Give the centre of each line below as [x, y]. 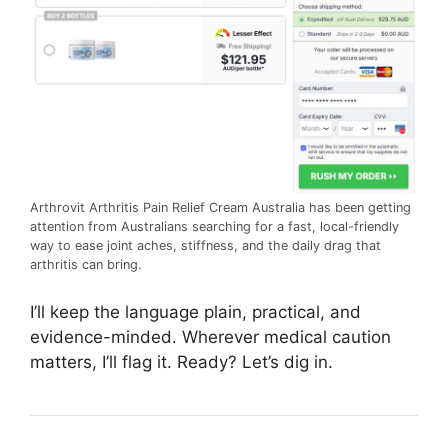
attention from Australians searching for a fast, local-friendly [214, 227]
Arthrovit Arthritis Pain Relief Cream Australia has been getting [220, 208]
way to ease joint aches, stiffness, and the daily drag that [205, 246]
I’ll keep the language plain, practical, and [195, 311]
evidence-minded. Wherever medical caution [210, 336]
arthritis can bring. [86, 265]
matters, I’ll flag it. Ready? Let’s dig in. [181, 361]
